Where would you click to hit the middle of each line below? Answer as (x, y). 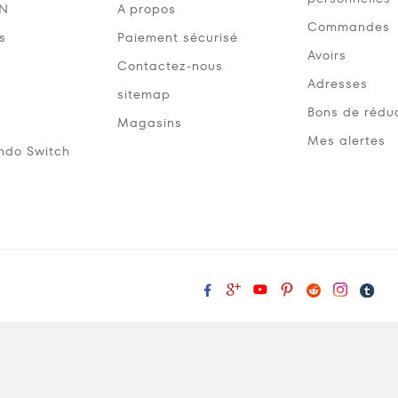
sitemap (144, 94)
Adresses (338, 83)
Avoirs (327, 55)
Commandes (349, 26)
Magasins (150, 122)
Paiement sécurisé (178, 37)
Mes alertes (346, 140)
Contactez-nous (170, 65)
